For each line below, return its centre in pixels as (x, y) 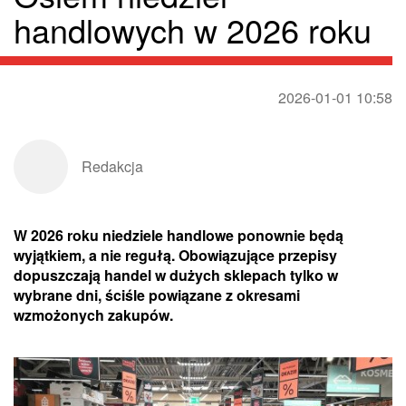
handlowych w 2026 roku (193, 30)
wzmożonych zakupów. (93, 315)
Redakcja (112, 167)
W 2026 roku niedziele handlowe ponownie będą (179, 236)
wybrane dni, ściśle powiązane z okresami (157, 295)
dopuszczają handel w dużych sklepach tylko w (176, 275)
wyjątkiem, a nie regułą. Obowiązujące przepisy (175, 256)
